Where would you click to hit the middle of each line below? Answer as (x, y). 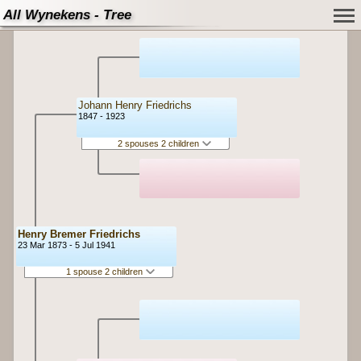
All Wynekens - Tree (67, 15)
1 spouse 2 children (105, 272)
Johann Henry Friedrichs (135, 106)
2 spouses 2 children (159, 143)
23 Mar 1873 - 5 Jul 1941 (66, 245)
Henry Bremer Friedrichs (79, 234)
